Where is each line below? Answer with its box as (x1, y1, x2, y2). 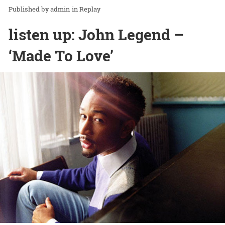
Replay (79, 5, 100, 14)
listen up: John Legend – (9, 25, 184, 45)
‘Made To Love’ (9, 46, 114, 66)
